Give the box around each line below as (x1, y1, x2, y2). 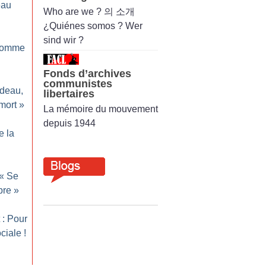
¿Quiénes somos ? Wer (43, 20, 142, 31)
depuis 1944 (43, 118, 96, 128)
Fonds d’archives (43, 67, 131, 80)
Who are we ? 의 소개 (43, 6, 135, 17)
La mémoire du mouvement (43, 103, 158, 114)
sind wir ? (43, 34, 84, 45)
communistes (43, 77, 112, 90)
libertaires (43, 87, 94, 100)
